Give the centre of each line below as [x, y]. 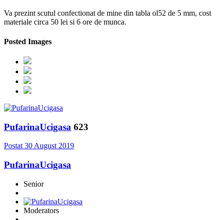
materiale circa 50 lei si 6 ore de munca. [66, 22]
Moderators [41, 210]
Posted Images [28, 41]
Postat [14, 146]
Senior [34, 184]
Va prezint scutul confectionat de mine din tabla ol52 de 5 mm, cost [108, 13]
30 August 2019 [49, 146]
